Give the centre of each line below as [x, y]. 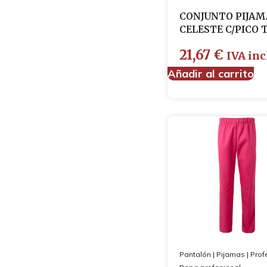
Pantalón [195, 254]
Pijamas [230, 254]
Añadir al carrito [210, 74]
